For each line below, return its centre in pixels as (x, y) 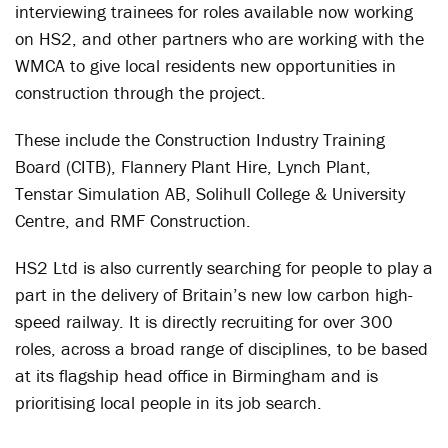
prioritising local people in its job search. (168, 402)
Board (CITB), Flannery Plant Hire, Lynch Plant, (193, 166)
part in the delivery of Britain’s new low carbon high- (214, 294)
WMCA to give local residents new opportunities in (205, 65)
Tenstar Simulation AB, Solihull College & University (210, 193)
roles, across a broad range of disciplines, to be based (221, 348)
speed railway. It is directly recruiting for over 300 (204, 321)
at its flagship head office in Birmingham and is (196, 375)
